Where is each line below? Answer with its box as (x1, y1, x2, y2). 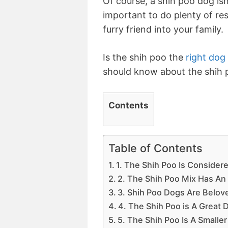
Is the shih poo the (103, 51, 186, 63)
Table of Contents (108, 141, 203, 155)
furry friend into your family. (103, 23, 223, 35)
